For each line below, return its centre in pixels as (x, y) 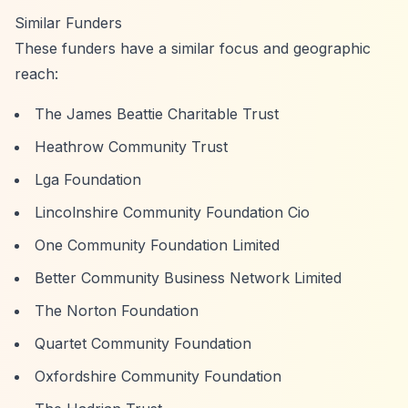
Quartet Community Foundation (143, 343)
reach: (36, 74)
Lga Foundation (88, 179)
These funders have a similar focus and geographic (193, 48)
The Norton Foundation (117, 311)
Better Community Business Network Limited (188, 278)
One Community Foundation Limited (157, 245)
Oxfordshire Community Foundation (158, 376)
